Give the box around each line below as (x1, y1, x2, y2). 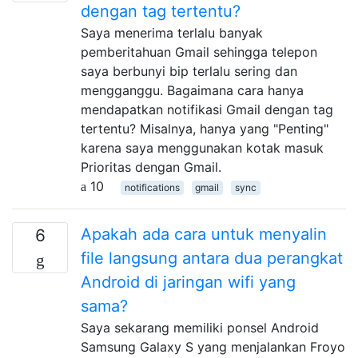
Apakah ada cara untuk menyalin (81, 224, 327, 244)
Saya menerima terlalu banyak (81, 24, 263, 41)
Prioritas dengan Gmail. (81, 158, 221, 175)
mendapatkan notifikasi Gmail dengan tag (81, 101, 333, 117)
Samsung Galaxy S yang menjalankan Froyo (81, 338, 345, 355)
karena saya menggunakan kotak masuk (81, 139, 324, 156)
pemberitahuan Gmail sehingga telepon (81, 43, 317, 60)
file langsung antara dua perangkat (81, 248, 343, 268)
